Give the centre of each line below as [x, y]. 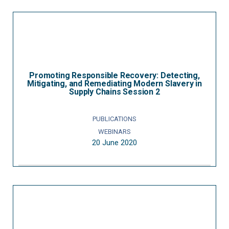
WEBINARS [114, 132]
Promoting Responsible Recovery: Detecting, [114, 75]
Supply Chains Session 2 [114, 92]
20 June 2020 [114, 143]
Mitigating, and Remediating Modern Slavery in [114, 84]
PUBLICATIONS [114, 119]
